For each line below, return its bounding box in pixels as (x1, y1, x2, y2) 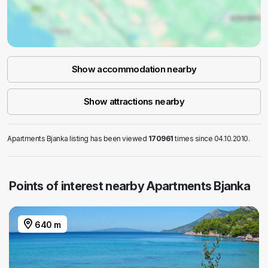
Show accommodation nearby (71, 63, 197, 75)
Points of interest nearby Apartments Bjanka (9, 179, 251, 194)
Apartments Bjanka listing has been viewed (7, 134, 148, 144)
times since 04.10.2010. (173, 134, 250, 144)
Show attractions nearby (83, 96, 185, 108)
